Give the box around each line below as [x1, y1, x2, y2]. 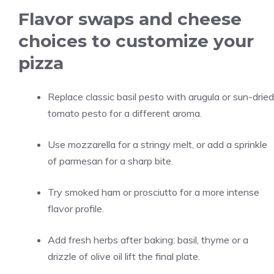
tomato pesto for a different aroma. [48, 107, 202, 119]
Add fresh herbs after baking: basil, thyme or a [48, 234, 248, 246]
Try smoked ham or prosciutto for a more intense [48, 186, 259, 198]
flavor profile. [48, 202, 104, 215]
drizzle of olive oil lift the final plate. [48, 250, 200, 262]
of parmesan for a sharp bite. [48, 155, 173, 167]
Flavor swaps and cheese [18, 9, 242, 29]
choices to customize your [18, 31, 254, 51]
